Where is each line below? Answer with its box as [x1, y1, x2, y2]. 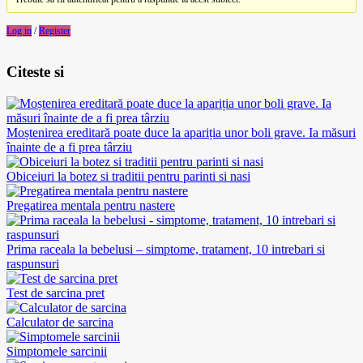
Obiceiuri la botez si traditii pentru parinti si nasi [6, 169, 250, 183]
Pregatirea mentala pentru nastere [6, 198, 175, 212]
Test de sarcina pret [6, 285, 105, 300]
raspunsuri [6, 256, 59, 271]
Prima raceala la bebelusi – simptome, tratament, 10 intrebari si [6, 241, 325, 256]
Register [39, 25, 70, 36]
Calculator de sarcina [6, 314, 113, 329]
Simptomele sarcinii [6, 344, 107, 358]
